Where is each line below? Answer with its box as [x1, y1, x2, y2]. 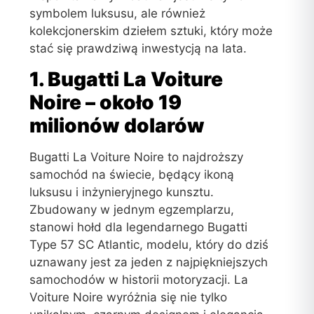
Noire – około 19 [29, 90, 182, 114]
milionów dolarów [29, 113, 205, 137]
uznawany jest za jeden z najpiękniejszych [29, 254, 268, 269]
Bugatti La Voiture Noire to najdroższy [29, 149, 244, 164]
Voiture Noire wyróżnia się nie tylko [29, 289, 228, 304]
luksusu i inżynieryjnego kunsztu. [29, 184, 214, 199]
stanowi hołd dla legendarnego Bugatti [29, 219, 248, 234]
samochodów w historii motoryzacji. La [29, 272, 249, 287]
